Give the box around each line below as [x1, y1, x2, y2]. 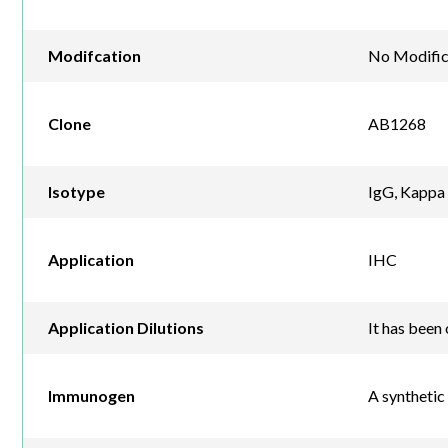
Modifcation [48, 46, 141, 66]
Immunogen [48, 386, 135, 406]
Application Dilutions [48, 318, 204, 338]
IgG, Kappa [367, 182, 445, 202]
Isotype [48, 182, 105, 202]
